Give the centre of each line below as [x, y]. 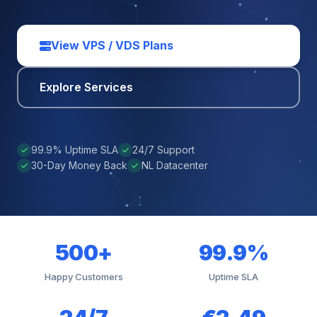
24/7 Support [163, 150]
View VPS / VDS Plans [112, 45]
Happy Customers [83, 277]
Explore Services [86, 87]
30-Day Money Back [79, 165]
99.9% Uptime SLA [75, 150]
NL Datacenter [175, 165]
